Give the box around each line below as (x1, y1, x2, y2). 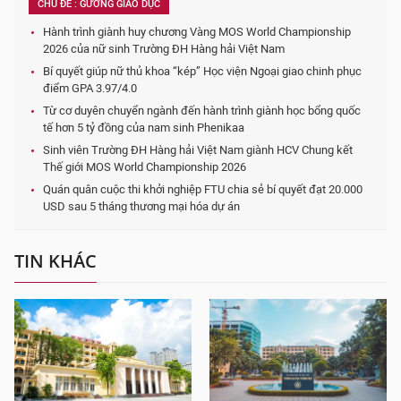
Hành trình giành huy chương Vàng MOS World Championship (43, 25, 351, 38)
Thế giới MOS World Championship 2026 (43, 160, 246, 174)
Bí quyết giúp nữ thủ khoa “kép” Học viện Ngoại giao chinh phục (43, 64, 362, 78)
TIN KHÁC (14, 249, 97, 273)
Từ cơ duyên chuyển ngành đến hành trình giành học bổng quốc (43, 104, 361, 117)
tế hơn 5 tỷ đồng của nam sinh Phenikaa (43, 121, 244, 134)
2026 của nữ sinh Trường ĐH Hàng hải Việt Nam (43, 42, 285, 55)
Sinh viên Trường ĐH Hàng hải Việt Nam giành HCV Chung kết (43, 143, 353, 157)
